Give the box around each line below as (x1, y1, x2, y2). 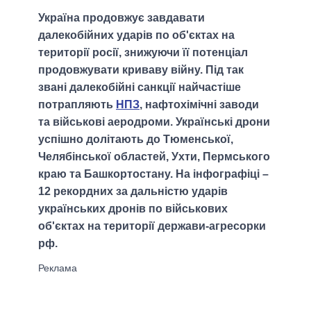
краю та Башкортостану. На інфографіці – (38, 167, 269, 180)
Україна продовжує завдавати (38, 11, 205, 24)
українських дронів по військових (38, 202, 228, 215)
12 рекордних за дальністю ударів (38, 185, 228, 197)
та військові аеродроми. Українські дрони (38, 115, 270, 128)
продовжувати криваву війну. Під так (38, 63, 244, 76)
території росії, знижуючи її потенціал (38, 46, 248, 58)
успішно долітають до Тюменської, (38, 133, 233, 145)
